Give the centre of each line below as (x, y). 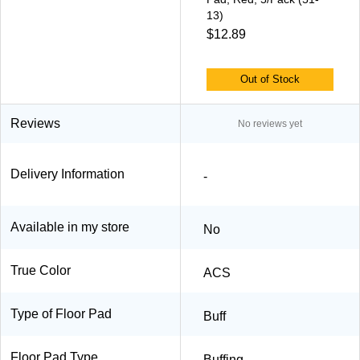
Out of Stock (270, 79)
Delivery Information (67, 174)
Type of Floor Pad (61, 313)
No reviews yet (270, 123)
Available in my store (70, 227)
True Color (41, 270)
